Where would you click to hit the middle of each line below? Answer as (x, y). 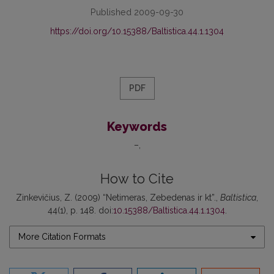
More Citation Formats (62, 237)
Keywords (137, 127)
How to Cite (137, 179)
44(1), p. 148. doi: (80, 211)
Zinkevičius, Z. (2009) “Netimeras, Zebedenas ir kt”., (118, 198)
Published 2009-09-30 (137, 12)
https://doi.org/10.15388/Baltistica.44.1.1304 (137, 31)
